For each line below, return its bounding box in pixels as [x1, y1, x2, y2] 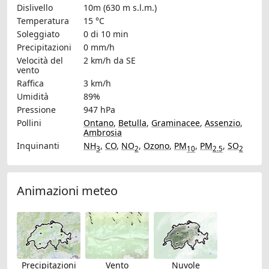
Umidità [17, 91, 49, 103]
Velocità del [17, 55, 63, 67]
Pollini [17, 117, 41, 129]
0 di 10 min [83, 28, 128, 40]
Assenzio [205, 117, 240, 129]
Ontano [83, 117, 113, 129]
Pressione [17, 104, 56, 116]
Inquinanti [17, 140, 59, 152]
